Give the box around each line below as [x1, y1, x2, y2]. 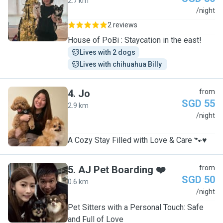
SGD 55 [182, 98, 215, 110]
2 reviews [108, 21, 137, 29]
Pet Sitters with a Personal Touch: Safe [68, 203, 204, 212]
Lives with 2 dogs [80, 48, 135, 56]
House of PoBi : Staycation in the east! [68, 35, 202, 45]
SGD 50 [182, 174, 215, 186]
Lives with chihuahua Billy [80, 60, 163, 68]
